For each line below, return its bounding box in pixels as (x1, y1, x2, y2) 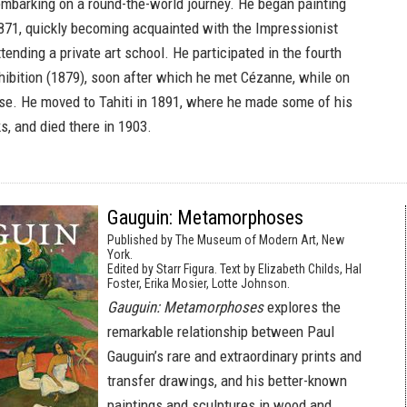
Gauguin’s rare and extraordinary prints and (107, 347, 362, 365)
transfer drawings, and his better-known (107, 372, 347, 390)
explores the (263, 298, 341, 316)
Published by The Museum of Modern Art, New (107, 233, 344, 247)
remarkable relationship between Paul (107, 323, 334, 341)
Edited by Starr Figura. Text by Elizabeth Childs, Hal (107, 262, 362, 276)
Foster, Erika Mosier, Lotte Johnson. (107, 276, 290, 291)
